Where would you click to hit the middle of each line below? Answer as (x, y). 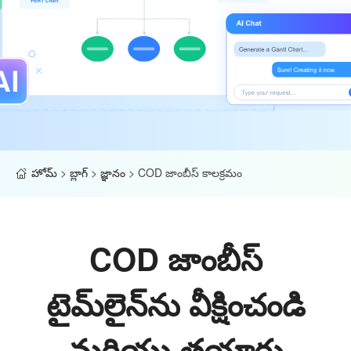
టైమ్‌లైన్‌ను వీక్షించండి (175, 304)
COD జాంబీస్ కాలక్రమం (190, 173)
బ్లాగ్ (79, 173)
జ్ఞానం (113, 173)
